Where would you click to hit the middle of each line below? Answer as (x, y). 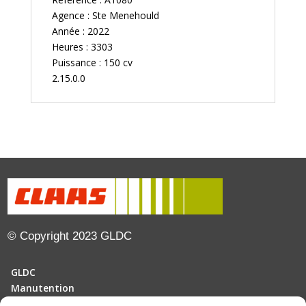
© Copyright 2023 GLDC (70, 236)
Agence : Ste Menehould (105, 16)
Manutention (43, 288)
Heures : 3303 (82, 47)
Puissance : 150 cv (92, 63)
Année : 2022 (80, 31)
